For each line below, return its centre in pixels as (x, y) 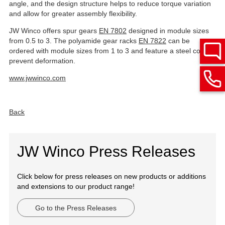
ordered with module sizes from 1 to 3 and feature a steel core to (112, 50)
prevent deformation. (42, 61)
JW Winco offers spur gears (54, 30)
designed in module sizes (168, 30)
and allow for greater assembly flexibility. (73, 13)
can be (178, 40)
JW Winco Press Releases (106, 151)
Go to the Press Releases (76, 208)
